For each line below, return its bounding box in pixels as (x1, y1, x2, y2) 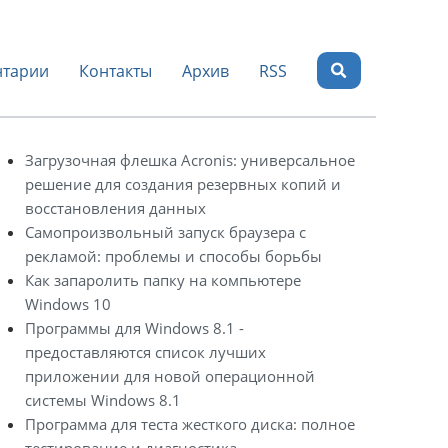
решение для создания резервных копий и (25, 174, 341, 194)
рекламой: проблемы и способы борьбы (25, 246, 322, 266)
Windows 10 (25, 294, 111, 314)
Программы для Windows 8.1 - (25, 318, 244, 338)
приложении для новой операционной (25, 366, 315, 386)
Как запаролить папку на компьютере (25, 270, 301, 290)
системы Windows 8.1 (25, 390, 181, 410)
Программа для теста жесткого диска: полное (25, 414, 355, 434)
